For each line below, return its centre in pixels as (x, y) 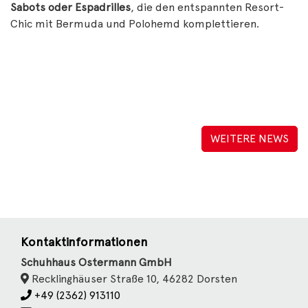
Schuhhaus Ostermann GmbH (96, 262)
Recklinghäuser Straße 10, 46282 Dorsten (133, 279)
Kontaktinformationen (84, 242)
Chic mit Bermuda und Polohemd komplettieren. (135, 24)
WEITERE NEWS (250, 139)
